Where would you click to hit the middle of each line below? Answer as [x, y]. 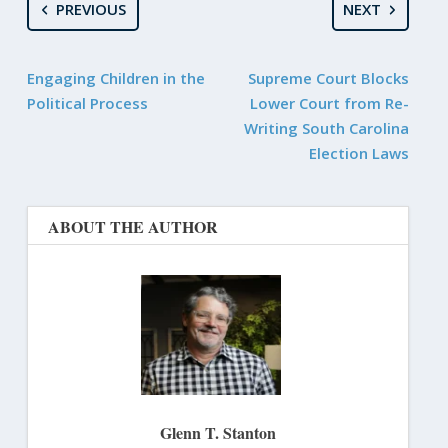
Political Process [87, 103]
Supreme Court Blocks [329, 78]
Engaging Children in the [115, 78]
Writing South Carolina [327, 128]
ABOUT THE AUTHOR [132, 227]
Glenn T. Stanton [218, 433]
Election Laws [359, 153]
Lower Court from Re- [330, 103]
